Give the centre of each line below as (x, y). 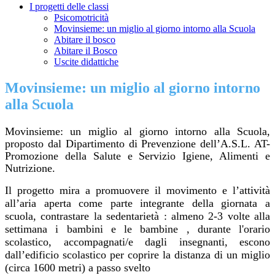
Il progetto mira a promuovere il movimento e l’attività (137, 191)
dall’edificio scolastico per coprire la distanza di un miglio (137, 255)
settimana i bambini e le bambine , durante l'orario (137, 229)
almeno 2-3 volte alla (220, 216)
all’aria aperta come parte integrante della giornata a (137, 203)
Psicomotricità (81, 18)
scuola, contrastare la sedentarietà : (88, 216)
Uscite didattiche (86, 62)
